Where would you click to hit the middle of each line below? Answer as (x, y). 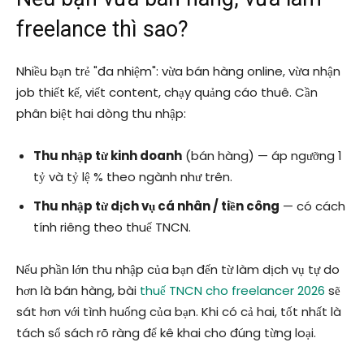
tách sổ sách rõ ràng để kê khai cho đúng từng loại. (166, 333)
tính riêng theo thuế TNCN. (112, 227)
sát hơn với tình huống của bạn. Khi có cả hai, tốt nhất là (179, 312)
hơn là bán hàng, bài (78, 291)
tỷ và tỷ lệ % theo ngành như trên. (133, 177)
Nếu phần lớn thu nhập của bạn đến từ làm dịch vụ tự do (178, 270)
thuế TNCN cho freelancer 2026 (232, 291)
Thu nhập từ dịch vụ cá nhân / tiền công (156, 206)
